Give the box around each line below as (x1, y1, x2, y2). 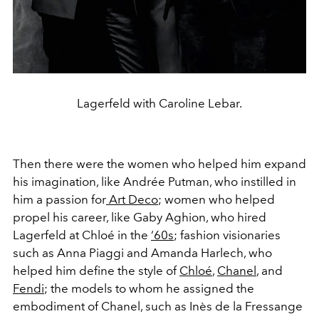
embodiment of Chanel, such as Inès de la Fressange (13, 298, 303, 313)
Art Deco (106, 192, 158, 206)
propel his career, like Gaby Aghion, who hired (13, 209, 266, 224)
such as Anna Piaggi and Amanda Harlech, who (13, 245, 272, 260)
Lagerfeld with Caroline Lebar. (77, 95, 242, 110)
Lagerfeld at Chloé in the (13, 227, 151, 242)
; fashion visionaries (174, 227, 281, 242)
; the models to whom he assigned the (44, 281, 254, 296)
